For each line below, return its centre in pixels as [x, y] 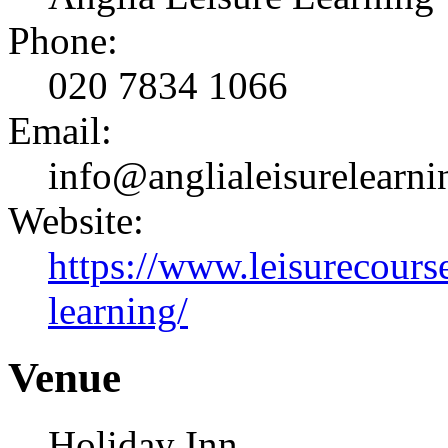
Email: [60, 131]
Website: [76, 221]
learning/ [118, 311]
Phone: [63, 41]
